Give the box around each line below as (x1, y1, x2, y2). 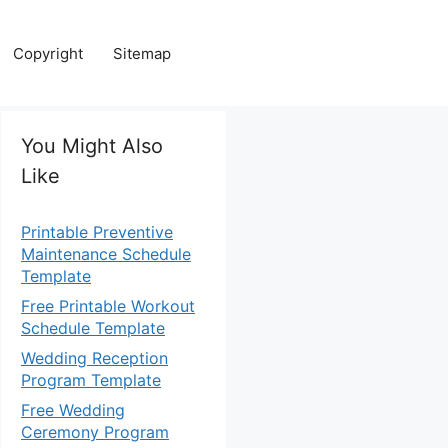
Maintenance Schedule (21, 244, 191, 264)
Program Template (21, 370, 161, 390)
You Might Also (21, 134, 163, 158)
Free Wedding (21, 400, 125, 420)
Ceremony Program (21, 422, 169, 442)
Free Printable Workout (21, 296, 195, 316)
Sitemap (113, 43, 171, 63)
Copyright (13, 43, 83, 63)
